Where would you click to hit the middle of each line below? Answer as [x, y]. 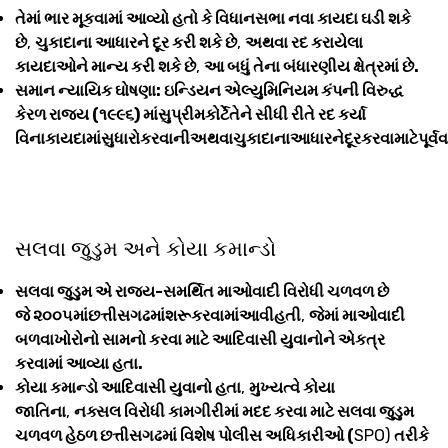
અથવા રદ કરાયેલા [304, 42]
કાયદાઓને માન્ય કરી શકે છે [105, 66]
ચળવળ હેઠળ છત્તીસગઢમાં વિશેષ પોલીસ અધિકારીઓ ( [184, 435]
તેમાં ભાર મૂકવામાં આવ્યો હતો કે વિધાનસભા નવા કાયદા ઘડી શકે [213, 18]
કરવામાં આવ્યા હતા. [80, 363]
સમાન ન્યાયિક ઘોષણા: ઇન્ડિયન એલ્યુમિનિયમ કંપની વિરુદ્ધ [209, 90]
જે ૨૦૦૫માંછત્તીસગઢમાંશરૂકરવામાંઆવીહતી [158, 315]
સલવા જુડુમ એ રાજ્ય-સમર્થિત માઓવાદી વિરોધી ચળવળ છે [202, 291]
